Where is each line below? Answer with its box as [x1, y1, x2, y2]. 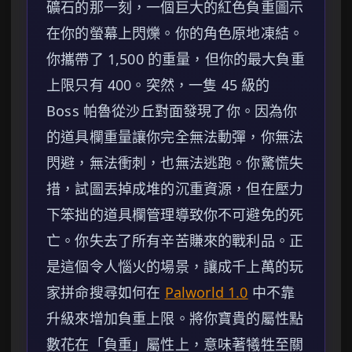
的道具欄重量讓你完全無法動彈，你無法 [46, 127, 304, 147]
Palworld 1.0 [164, 283, 248, 302]
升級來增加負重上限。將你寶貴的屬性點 [46, 309, 304, 328]
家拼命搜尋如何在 [46, 283, 165, 302]
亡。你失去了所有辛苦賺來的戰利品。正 [46, 231, 304, 251]
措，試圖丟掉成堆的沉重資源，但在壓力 [46, 179, 304, 199]
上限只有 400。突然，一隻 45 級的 [46, 75, 270, 95]
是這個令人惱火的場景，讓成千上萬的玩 [46, 257, 304, 277]
